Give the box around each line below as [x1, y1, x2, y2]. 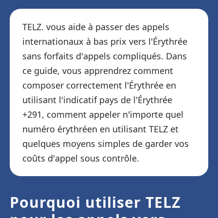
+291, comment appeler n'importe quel [22, 109, 183, 120]
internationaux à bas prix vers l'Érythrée [22, 36, 187, 47]
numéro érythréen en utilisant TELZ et [22, 123, 179, 135]
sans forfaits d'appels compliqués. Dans [22, 50, 187, 62]
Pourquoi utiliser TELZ [10, 192, 181, 212]
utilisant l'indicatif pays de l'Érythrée [22, 94, 172, 106]
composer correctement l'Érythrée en [22, 79, 176, 91]
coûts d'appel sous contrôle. [22, 152, 139, 164]
